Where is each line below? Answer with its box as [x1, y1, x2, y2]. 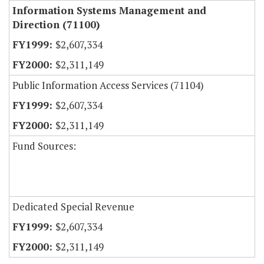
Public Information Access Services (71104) [12, 78, 204, 93]
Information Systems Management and [12, 4, 206, 18]
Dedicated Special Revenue [12, 200, 134, 214]
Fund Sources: [12, 139, 76, 153]
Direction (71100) [12, 18, 100, 32]
